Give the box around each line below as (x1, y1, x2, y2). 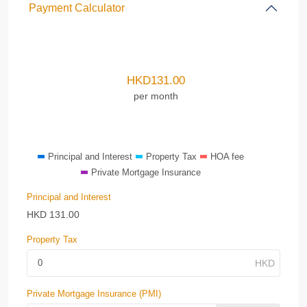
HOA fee (210, 151, 244, 162)
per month (134, 90, 178, 101)
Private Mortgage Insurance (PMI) (27, 288, 161, 299)
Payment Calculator (29, 2, 125, 14)
